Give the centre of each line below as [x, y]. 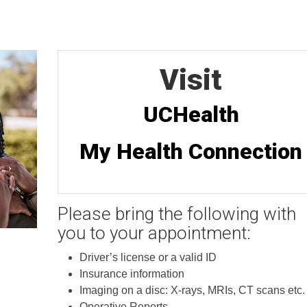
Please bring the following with [176, 214]
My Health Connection [191, 151]
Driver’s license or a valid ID [148, 257]
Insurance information [132, 274]
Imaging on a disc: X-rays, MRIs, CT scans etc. [192, 290]
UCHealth [191, 114]
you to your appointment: [154, 233]
